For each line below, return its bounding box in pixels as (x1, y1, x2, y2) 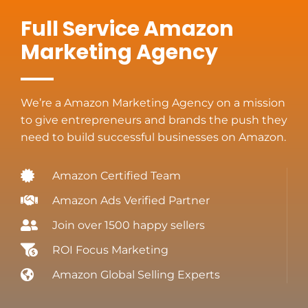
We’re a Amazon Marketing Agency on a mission (21, 96, 285, 110)
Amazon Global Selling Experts (52, 268, 220, 282)
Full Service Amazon (21, 14, 234, 44)
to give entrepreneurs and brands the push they (21, 113, 287, 127)
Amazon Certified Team (52, 169, 181, 183)
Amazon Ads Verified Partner (52, 194, 210, 208)
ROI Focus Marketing (52, 243, 168, 257)
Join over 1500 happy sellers (52, 219, 205, 232)
